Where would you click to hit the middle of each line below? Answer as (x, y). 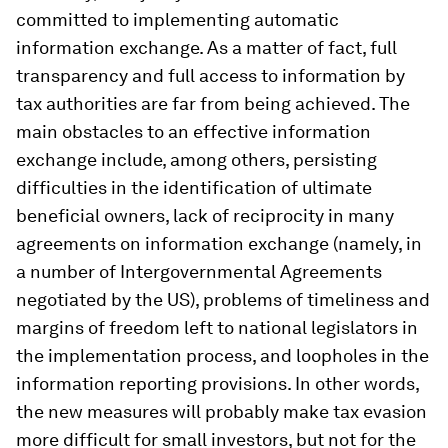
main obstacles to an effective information (193, 131)
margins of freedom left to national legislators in (217, 327)
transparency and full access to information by (210, 75)
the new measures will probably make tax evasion (221, 411)
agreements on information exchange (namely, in (219, 243)
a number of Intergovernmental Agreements (199, 271)
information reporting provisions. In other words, (217, 383)
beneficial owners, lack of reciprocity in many (205, 215)
